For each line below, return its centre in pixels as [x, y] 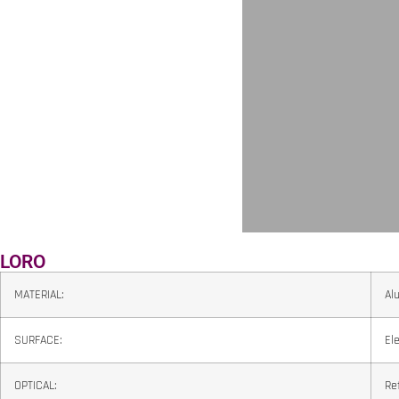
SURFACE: [38, 341]
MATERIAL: [39, 295]
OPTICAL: [36, 386]
